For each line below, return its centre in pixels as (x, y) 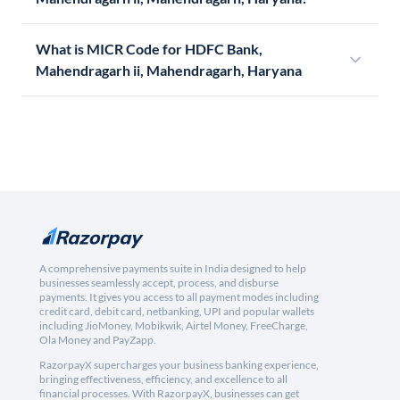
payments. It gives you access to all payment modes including (179, 297)
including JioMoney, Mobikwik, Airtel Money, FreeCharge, (174, 326)
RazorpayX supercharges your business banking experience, (179, 365)
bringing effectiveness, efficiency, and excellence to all (163, 379)
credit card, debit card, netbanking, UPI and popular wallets (177, 312)
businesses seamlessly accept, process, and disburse (159, 283)
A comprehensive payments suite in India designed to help (173, 269)
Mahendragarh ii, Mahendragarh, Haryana (169, 71)
